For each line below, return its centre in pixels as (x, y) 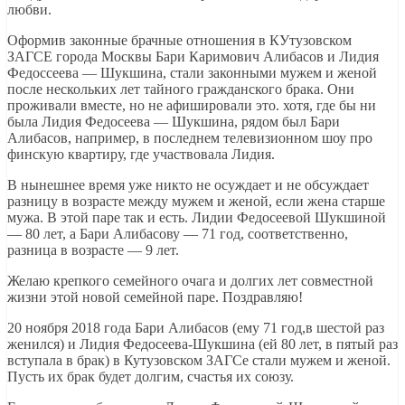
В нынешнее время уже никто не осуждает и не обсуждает (188, 184)
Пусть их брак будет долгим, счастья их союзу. (151, 376)
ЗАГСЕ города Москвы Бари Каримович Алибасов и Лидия (193, 56)
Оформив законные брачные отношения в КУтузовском (179, 40)
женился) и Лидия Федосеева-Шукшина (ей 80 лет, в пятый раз (202, 344)
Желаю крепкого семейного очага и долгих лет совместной (190, 280)
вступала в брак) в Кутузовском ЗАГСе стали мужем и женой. (199, 360)
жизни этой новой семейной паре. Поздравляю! (155, 297)
